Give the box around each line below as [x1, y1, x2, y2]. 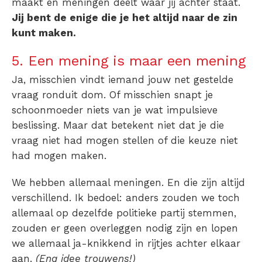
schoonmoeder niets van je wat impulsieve [12, 104, 218, 116]
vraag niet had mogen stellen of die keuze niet [12, 134, 238, 146]
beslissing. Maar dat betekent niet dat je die [12, 119, 224, 131]
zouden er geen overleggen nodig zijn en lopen [12, 222, 238, 234]
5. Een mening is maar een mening [12, 52, 246, 69]
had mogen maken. [12, 149, 110, 161]
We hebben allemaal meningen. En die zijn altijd [12, 176, 245, 188]
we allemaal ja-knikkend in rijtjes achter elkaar [12, 237, 240, 249]
